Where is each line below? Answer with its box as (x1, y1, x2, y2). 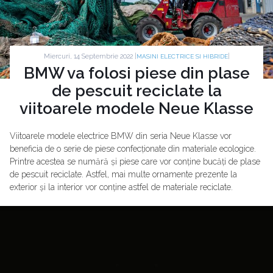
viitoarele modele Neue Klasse (19, 99, 253, 118)
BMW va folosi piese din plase (23, 64, 250, 82)
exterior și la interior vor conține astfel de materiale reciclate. (10, 182, 233, 192)
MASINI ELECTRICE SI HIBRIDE (136, 53, 228, 60)
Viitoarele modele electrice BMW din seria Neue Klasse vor (10, 131, 232, 141)
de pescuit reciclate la (51, 82, 222, 100)
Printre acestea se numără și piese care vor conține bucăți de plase (10, 157, 260, 166)
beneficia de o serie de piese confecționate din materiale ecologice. (10, 144, 256, 154)
